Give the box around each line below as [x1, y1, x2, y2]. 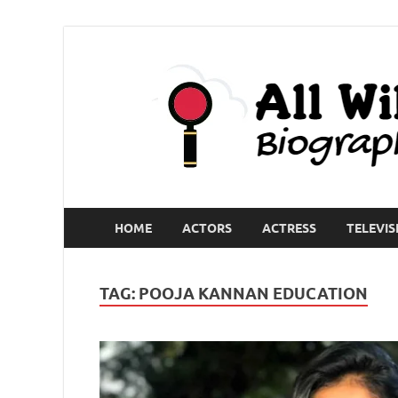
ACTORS [182, 220, 232, 235]
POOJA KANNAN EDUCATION [139, 284, 368, 303]
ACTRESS [262, 220, 316, 235]
